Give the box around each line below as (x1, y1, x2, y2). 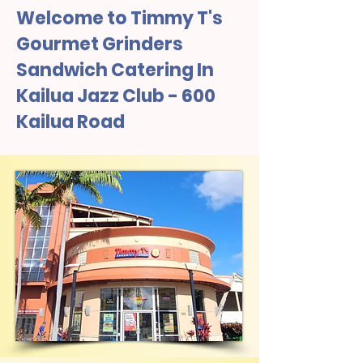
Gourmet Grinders (16, 32, 183, 57)
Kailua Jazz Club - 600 (16, 83, 216, 109)
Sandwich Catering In (16, 58, 214, 83)
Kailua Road (16, 109, 125, 135)
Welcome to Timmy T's (16, 6, 223, 31)
